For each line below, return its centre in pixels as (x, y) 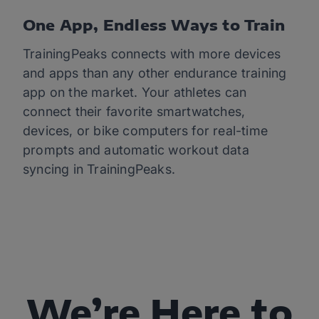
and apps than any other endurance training (155, 73)
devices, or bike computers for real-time (146, 131)
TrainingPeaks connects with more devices (152, 54)
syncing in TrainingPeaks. (99, 169)
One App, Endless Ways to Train (154, 25)
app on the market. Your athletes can (135, 92)
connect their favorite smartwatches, (134, 111)
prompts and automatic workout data (136, 150)
